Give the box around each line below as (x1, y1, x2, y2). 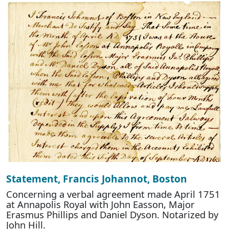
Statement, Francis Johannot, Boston (6, 172, 187, 186)
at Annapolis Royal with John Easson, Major (6, 198, 195, 211)
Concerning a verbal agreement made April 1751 (6, 188, 220, 201)
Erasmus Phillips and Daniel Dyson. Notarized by (6, 208, 218, 221)
